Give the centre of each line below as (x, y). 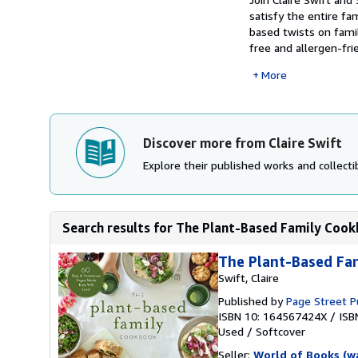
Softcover (280, 331)
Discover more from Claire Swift (243, 143)
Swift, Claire (249, 278)
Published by (252, 301)
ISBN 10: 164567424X (272, 316)
